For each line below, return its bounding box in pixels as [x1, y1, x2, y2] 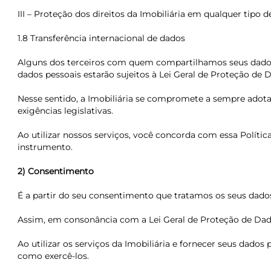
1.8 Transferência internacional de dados [17, 33, 185, 44]
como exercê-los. [17, 250, 89, 261]
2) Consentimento [17, 166, 94, 177]
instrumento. [17, 142, 73, 152]
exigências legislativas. [17, 105, 113, 116]
